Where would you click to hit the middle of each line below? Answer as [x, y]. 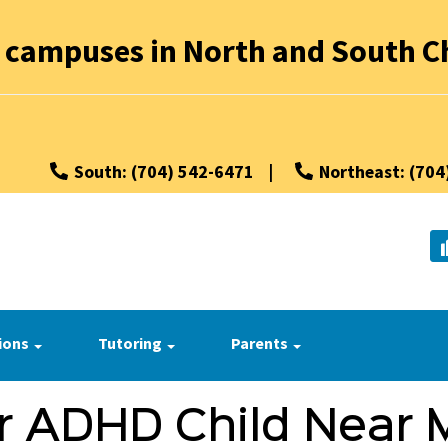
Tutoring [131, 342]
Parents [261, 342]
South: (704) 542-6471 [164, 171]
